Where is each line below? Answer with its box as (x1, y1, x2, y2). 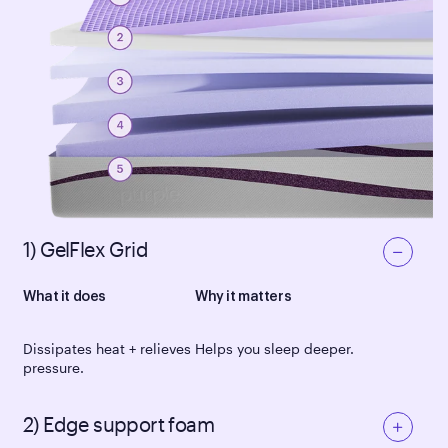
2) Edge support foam (23, 411, 214, 436)
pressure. (23, 358, 84, 376)
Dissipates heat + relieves (23, 339, 191, 357)
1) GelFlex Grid (23, 236, 148, 261)
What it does (23, 289, 106, 304)
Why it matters (195, 289, 292, 304)
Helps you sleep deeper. (195, 339, 354, 357)
